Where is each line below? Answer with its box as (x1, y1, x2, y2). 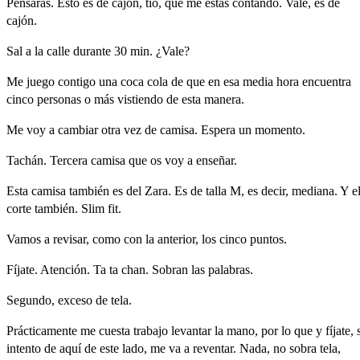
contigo (58, 74, 96, 88)
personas (37, 92, 81, 106)
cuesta (99, 323, 130, 337)
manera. (204, 92, 244, 106)
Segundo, (6, 292, 55, 307)
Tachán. (6, 153, 47, 167)
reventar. (193, 341, 236, 355)
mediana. (292, 183, 337, 198)
